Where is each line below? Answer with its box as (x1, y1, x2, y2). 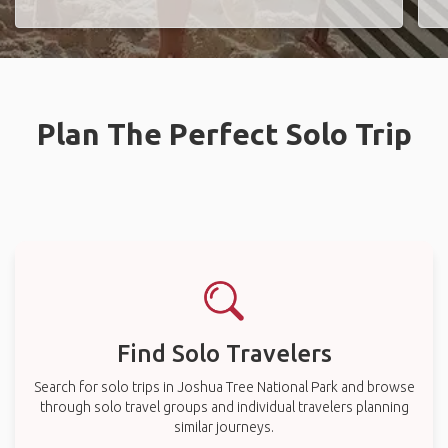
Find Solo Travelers (116, 340, 332, 367)
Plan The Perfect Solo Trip (36, 117, 412, 151)
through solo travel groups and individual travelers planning (39, 399, 409, 415)
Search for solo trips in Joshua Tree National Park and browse (33, 379, 415, 395)
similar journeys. (174, 419, 274, 435)
